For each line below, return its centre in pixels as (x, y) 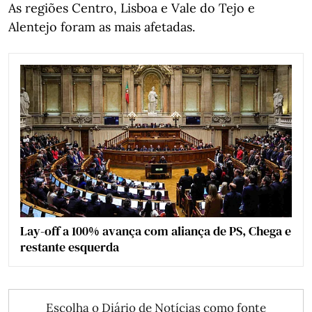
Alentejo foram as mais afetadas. (102, 26)
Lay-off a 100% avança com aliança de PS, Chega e (156, 231)
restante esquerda (70, 247)
